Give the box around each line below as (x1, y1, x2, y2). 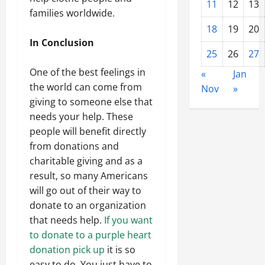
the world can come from (30, 80, 142, 93)
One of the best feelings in (30, 65, 146, 79)
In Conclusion (30, 35, 94, 49)
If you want (104, 213, 153, 227)
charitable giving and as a (30, 154, 143, 167)
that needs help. (30, 213, 104, 227)
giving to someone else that (30, 95, 153, 108)
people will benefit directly (30, 124, 146, 138)
